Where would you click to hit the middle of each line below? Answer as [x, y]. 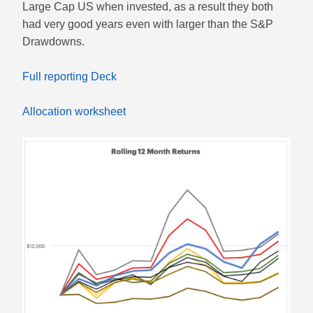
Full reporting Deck [70, 77]
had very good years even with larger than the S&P [148, 24]
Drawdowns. [54, 42]
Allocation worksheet [74, 112]
